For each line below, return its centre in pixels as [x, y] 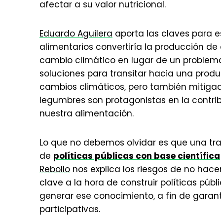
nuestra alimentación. [87, 113]
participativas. [70, 209]
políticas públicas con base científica [137, 156]
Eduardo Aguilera [76, 34]
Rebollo [55, 169]
